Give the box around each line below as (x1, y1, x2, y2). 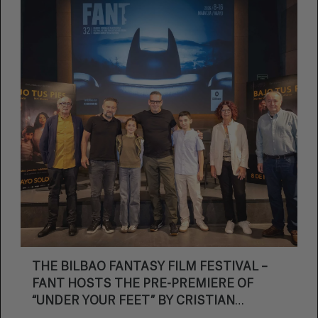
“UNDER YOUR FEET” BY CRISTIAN (32, 295, 235, 307)
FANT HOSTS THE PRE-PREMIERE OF (32, 278, 253, 290)
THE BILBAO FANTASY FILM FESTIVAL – (32, 261, 268, 273)
